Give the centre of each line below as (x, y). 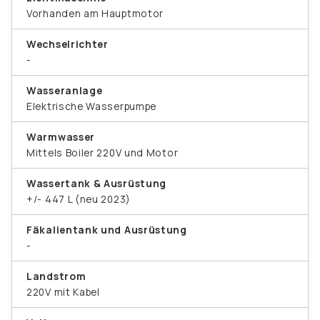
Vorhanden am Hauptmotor (95, 13)
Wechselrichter (67, 44)
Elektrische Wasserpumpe (92, 106)
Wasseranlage (65, 90)
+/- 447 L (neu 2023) (79, 199)
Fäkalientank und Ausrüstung (107, 229)
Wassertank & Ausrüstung (97, 183)
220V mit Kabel (63, 291)
